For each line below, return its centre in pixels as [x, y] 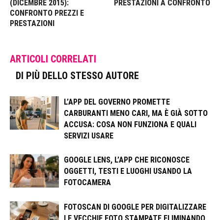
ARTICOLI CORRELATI [53, 59]
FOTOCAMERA [87, 182]
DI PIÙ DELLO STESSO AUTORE [77, 75]
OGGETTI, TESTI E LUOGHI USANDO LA [128, 171]
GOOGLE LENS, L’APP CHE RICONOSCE [127, 160]
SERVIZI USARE [89, 136]
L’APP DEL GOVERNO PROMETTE [117, 102]
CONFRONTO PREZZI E [47, 13]
